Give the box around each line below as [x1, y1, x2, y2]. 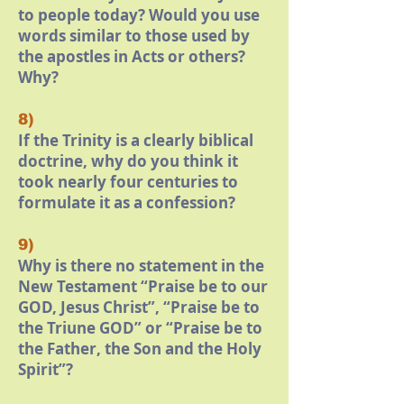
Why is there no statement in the [18, 255, 264, 276]
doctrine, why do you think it [18, 151, 238, 171]
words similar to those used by [18, 25, 250, 46]
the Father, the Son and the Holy [18, 338, 262, 359]
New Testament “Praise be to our [18, 276, 268, 297]
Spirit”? [18, 359, 73, 380]
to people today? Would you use [18, 5, 260, 25]
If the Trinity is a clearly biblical [18, 130, 253, 151]
